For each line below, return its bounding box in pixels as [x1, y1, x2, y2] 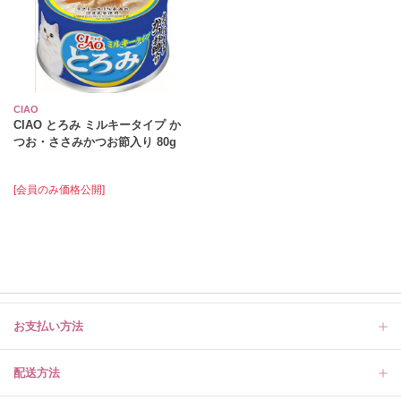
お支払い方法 [13, 320, 83, 334]
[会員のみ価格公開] [13, 183, 105, 197]
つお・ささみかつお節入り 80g [13, 135, 176, 149]
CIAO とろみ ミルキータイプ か [13, 118, 181, 132]
